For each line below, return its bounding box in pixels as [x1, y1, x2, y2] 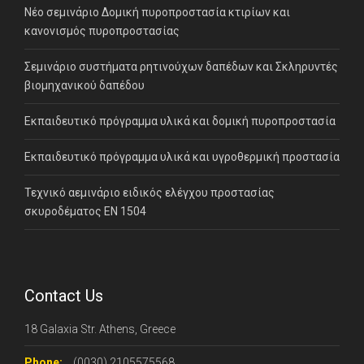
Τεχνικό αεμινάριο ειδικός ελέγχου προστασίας [24, 185, 275, 199]
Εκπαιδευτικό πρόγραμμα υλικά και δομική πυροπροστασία [24, 114, 336, 128]
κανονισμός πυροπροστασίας [24, 24, 180, 37]
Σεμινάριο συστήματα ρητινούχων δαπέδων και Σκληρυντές [24, 59, 338, 73]
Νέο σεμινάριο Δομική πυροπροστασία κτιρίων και [24, 5, 290, 19]
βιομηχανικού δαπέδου [24, 78, 145, 92]
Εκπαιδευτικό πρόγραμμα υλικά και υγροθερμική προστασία [24, 149, 340, 163]
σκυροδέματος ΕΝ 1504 [24, 204, 146, 218]
